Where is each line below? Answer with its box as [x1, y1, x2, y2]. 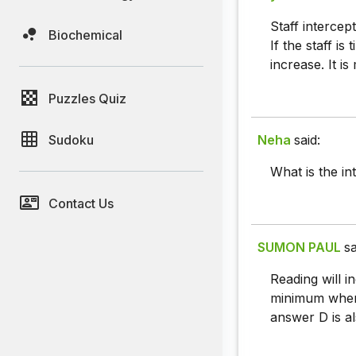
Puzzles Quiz [48, 90, 126, 106]
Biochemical [48, 26, 122, 43]
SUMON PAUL [257, 239, 341, 256]
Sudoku [48, 131, 94, 148]
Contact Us [48, 195, 114, 211]
